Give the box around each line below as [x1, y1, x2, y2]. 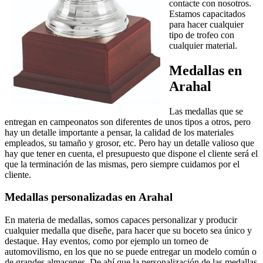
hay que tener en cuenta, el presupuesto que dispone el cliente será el [5, 148, 258, 159]
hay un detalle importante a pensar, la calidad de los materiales [5, 127, 234, 137]
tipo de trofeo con [169, 29, 234, 40]
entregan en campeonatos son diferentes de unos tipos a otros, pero [5, 116, 251, 127]
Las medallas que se [169, 106, 243, 116]
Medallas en [169, 62, 242, 78]
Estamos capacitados [169, 8, 245, 19]
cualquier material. [169, 40, 237, 50]
